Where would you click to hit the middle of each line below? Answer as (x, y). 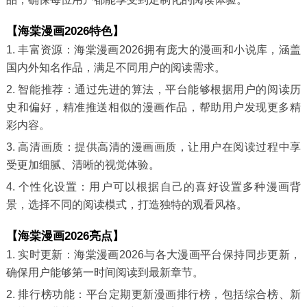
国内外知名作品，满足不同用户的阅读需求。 (115, 67)
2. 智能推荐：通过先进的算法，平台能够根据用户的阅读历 (153, 89)
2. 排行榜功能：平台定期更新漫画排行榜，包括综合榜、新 (153, 294)
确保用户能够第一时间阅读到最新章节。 (105, 272)
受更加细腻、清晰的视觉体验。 (83, 164)
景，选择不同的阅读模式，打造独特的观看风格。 (126, 204)
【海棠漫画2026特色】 (65, 31)
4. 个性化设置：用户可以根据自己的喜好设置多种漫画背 (153, 186)
